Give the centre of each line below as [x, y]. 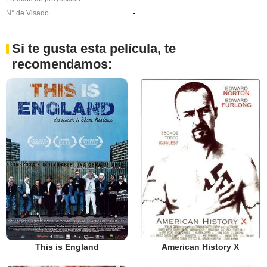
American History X [200, 247]
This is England [67, 247]
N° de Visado [27, 13]
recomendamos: [62, 64]
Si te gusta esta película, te [94, 49]
